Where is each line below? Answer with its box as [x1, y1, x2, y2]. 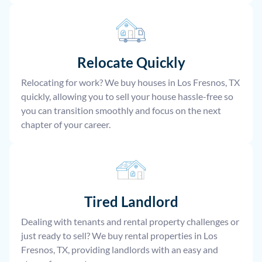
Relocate [77, 54, 133, 71]
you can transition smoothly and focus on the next [21, 105, 221, 116]
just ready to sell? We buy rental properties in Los [21, 230, 218, 242]
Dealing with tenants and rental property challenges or [21, 216, 239, 227]
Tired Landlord [84, 193, 178, 211]
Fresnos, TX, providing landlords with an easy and [21, 244, 218, 256]
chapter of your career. [21, 119, 111, 130]
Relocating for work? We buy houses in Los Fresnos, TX [21, 77, 240, 88]
